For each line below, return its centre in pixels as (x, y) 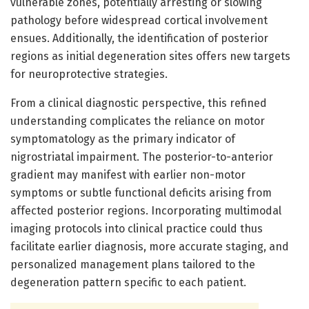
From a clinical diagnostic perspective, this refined (139, 103)
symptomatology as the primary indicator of (123, 139)
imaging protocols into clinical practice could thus (137, 228)
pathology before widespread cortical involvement (139, 20)
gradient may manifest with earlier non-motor (128, 175)
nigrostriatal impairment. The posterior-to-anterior (142, 157)
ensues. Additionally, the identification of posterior (139, 38)
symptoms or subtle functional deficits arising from (141, 192)
